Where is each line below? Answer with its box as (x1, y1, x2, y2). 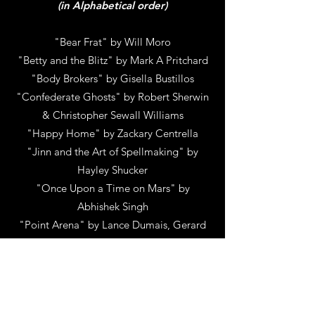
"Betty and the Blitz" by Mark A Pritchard (17, 53, 208, 67)
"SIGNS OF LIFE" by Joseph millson (27, 255, 198, 268)
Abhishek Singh (77, 200, 148, 213)
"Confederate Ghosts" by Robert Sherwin (16, 90, 209, 103)
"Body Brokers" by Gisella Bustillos (31, 72, 194, 85)
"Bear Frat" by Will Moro (54, 35, 171, 49)
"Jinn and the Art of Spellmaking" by (27, 145, 198, 158)
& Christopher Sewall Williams (41, 108, 184, 122)
